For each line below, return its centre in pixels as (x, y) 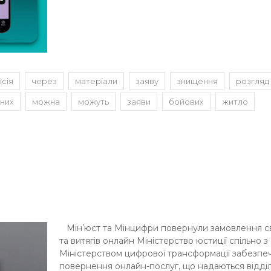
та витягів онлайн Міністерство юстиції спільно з (163, 240)
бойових (186, 101)
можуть (93, 101)
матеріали (96, 81)
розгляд (253, 81)
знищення (197, 81)
